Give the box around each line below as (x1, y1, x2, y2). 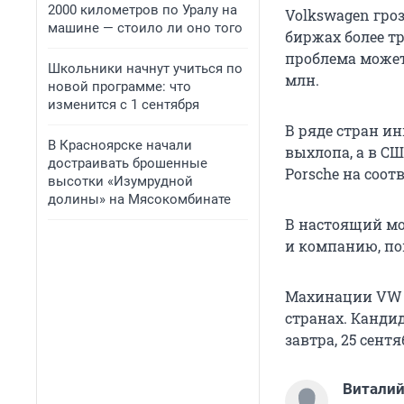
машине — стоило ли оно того (48, 20, 243, 36)
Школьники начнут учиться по (48, 60, 243, 77)
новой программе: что (48, 78, 191, 95)
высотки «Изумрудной (48, 173, 193, 189)
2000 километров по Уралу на (48, 2, 237, 18)
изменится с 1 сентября (48, 96, 199, 113)
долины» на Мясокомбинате (48, 191, 231, 207)
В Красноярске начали (48, 137, 192, 153)
